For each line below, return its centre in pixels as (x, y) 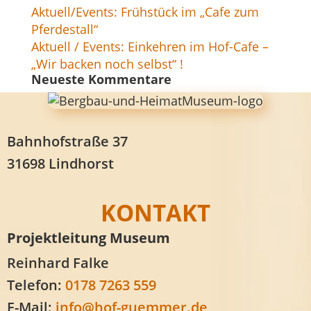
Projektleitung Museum (89, 237)
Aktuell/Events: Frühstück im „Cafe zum (145, 11)
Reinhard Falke (58, 262)
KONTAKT (155, 212)
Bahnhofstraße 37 (67, 141)
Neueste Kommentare (101, 79)
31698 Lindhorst (60, 163)
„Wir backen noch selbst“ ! (107, 64)
